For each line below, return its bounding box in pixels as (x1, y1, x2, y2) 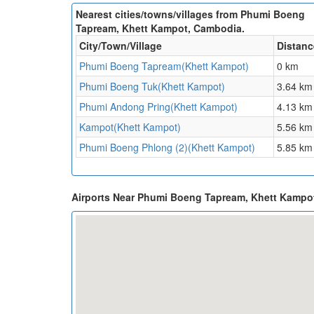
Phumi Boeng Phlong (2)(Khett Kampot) (79, 140, 255, 155)
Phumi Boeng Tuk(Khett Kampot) (79, 79, 225, 94)
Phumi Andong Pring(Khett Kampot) (79, 100, 238, 114)
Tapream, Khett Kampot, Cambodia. (76, 21, 245, 36)
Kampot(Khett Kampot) (79, 120, 181, 135)
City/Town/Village (79, 39, 162, 53)
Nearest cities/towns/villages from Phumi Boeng (76, 7, 305, 22)
